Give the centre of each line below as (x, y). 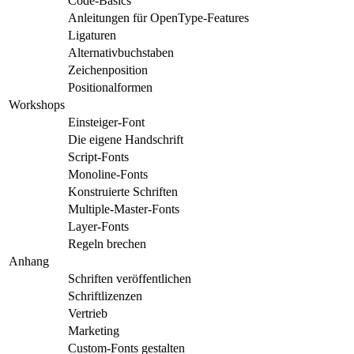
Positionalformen (110, 87)
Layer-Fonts (98, 226)
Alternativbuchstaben (121, 52)
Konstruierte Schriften (123, 191)
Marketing (94, 330)
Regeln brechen (107, 243)
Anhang (29, 261)
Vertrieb (88, 313)
